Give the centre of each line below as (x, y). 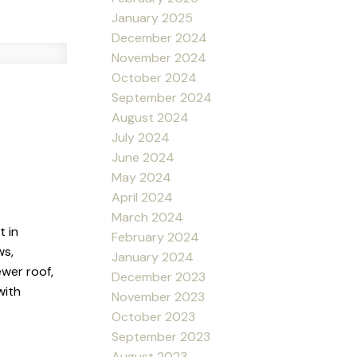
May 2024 (142, 177)
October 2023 (154, 316)
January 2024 (153, 257)
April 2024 (143, 197)
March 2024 (148, 217)
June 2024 (143, 157)
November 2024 (159, 57)
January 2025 (153, 18)
